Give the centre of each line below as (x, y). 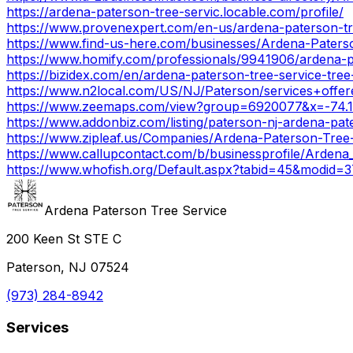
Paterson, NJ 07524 (68, 267)
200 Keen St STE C (64, 238)
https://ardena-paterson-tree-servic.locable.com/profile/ (175, 11)
